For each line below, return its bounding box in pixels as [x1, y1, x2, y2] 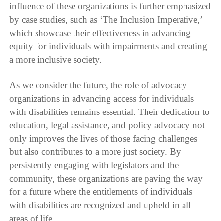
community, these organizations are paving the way [9, 173, 203, 184]
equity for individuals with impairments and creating [9, 40, 208, 51]
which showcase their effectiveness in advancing [9, 27, 191, 38]
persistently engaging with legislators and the [9, 159, 179, 170]
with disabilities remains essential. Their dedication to [9, 106, 210, 117]
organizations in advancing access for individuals [9, 93, 194, 104]
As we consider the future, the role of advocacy [9, 79, 187, 90]
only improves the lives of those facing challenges [9, 133, 198, 144]
